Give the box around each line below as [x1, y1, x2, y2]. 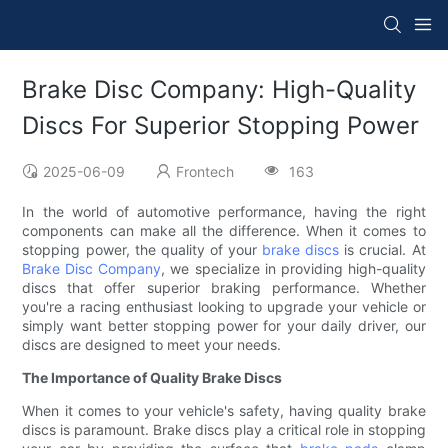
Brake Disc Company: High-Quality [22, 75, 417, 105]
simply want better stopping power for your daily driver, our [22, 317, 426, 335]
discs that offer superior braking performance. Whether [22, 279, 426, 297]
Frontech [176, 163, 235, 181]
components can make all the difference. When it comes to [22, 222, 426, 240]
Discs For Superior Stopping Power [22, 111, 420, 141]
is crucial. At [339, 241, 426, 259]
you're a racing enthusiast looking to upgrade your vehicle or [22, 298, 426, 316]
